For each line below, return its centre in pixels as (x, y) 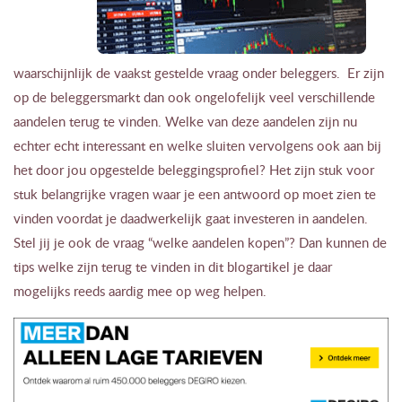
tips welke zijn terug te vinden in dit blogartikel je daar (173, 267)
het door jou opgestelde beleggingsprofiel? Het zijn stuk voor (194, 170)
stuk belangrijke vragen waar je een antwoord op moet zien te (195, 194)
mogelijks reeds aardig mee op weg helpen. (140, 291)
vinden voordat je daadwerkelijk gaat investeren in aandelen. (191, 218)
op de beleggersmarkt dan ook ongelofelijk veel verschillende (194, 97)
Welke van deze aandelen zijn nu (261, 121)
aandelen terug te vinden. (89, 121)
